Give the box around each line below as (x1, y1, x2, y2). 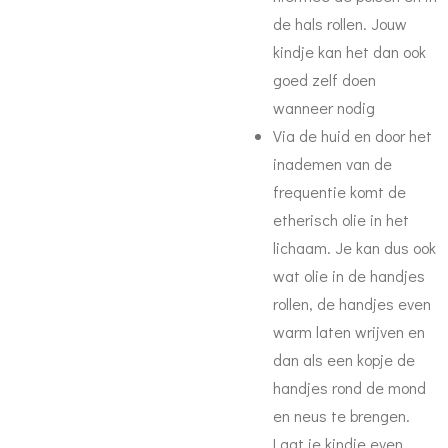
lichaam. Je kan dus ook (273, 237, 436, 258)
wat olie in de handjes (273, 265, 425, 286)
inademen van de (273, 153, 392, 174)
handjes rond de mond (273, 377, 426, 398)
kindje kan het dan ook (273, 41, 426, 62)
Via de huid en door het (273, 125, 432, 146)
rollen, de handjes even (273, 293, 431, 314)
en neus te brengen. (273, 405, 410, 426)
